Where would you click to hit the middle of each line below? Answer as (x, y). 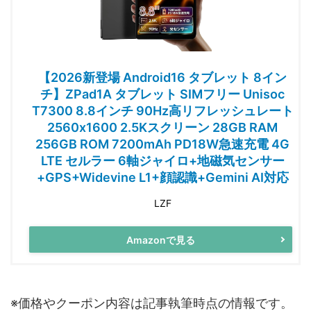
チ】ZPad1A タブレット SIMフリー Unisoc (162, 94)
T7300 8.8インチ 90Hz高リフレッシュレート (162, 111)
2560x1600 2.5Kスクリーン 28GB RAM (162, 128)
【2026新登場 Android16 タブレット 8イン (162, 78)
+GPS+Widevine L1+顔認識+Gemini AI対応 (162, 178)
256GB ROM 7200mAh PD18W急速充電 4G (162, 144)
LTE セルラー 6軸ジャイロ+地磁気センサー (162, 161)
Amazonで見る (161, 239)
